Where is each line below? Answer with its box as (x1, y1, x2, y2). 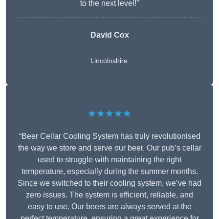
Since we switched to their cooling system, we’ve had (18, 179, 201, 188)
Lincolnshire (90, 57, 128, 65)
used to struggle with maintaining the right (38, 155, 181, 164)
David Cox (90, 31, 129, 40)
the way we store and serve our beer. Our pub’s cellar (18, 144, 201, 153)
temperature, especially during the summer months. (21, 167, 198, 176)
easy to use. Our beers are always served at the (27, 202, 192, 211)
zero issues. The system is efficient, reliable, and (26, 191, 193, 199)
